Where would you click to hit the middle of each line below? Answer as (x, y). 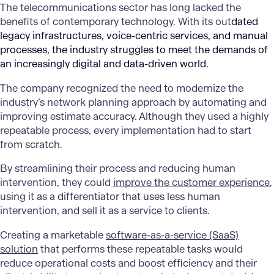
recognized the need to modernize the (155, 88)
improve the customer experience (191, 183)
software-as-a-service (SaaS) (172, 235)
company (42, 88)
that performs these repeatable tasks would (140, 249)
